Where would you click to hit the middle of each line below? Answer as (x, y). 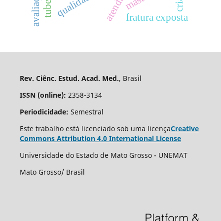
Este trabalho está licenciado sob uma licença (95, 128)
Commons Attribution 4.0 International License (100, 138)
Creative (184, 128)
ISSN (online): (43, 95)
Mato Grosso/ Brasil (52, 172)
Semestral (86, 111)
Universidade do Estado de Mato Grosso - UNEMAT (103, 155)
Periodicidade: (44, 111)
